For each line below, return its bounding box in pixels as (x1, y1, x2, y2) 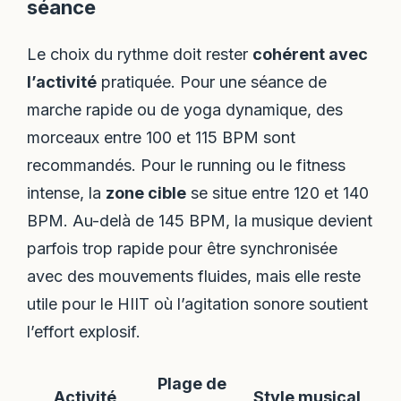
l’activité (27, 73, 98, 92)
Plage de (158, 373, 227, 393)
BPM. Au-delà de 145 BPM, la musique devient (27, 211, 373, 231)
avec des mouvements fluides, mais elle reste (27, 267, 362, 286)
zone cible (106, 183, 187, 203)
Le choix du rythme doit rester (27, 45, 253, 64)
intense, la (27, 183, 107, 203)
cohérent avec (252, 45, 369, 64)
